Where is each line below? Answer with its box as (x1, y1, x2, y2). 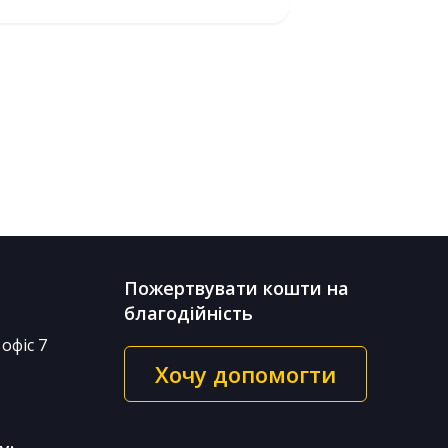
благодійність (123, 301, 253, 325)
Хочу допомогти (154, 359, 336, 389)
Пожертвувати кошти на (123, 276, 349, 300)
